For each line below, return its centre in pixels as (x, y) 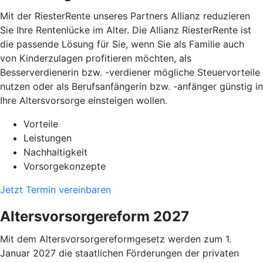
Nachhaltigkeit (55, 152)
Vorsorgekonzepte (65, 166)
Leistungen (48, 138)
